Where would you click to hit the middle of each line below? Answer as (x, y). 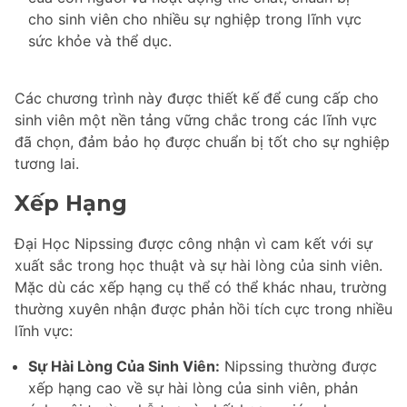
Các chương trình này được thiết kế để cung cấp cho (197, 99)
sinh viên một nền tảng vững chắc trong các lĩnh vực (196, 120)
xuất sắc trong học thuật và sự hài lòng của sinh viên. (199, 266)
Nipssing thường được (298, 367)
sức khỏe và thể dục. (100, 41)
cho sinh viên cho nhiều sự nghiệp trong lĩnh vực (195, 20)
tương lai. (47, 164)
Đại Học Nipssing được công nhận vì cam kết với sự (194, 244)
